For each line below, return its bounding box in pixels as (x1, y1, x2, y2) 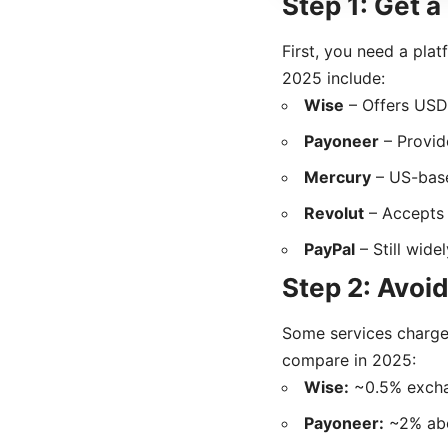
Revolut (304, 203, 364, 224)
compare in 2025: (282, 350, 416, 371)
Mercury (304, 167, 371, 188)
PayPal (304, 239, 355, 260)
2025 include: (282, 68, 385, 89)
